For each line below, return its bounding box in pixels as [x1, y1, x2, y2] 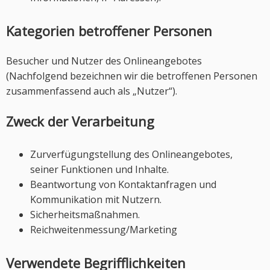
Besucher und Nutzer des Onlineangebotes [6, 54, 202, 67]
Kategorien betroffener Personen [6, 22, 212, 40]
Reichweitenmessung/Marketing [30, 223, 177, 236]
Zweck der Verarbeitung [6, 112, 154, 130]
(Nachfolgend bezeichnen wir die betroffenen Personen [6, 69, 257, 83]
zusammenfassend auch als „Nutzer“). [6, 84, 177, 98]
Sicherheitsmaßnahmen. [30, 208, 140, 221]
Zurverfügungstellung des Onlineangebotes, [30, 148, 233, 161]
